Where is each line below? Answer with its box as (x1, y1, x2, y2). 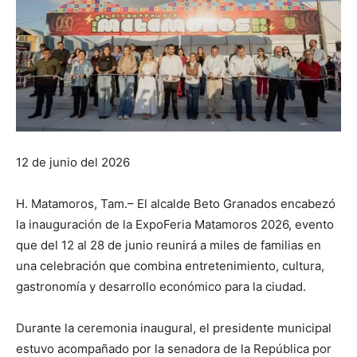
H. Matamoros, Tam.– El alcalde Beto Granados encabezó (16, 196, 335, 212)
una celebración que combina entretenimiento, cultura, (16, 258, 324, 274)
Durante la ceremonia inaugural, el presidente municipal (16, 320, 331, 336)
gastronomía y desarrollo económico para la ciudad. (16, 279, 306, 295)
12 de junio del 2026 (16, 155, 130, 171)
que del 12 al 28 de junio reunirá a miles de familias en (16, 237, 321, 253)
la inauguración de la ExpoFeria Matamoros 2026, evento (16, 217, 334, 233)
